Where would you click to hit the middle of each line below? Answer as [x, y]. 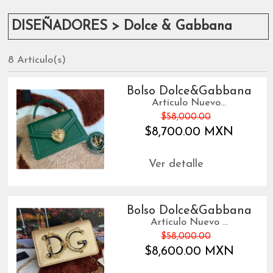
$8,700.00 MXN [189, 133]
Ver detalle [176, 165]
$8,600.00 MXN [189, 251]
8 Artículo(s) [37, 60]
